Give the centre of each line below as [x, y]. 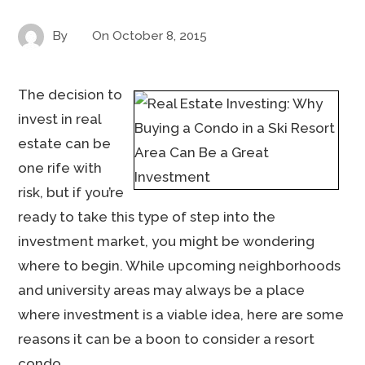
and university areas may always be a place [162, 290]
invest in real [60, 119]
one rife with [60, 168]
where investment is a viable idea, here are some [181, 314]
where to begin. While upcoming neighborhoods [180, 266]
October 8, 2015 [160, 35]
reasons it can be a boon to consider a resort [167, 339]
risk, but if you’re [71, 192]
